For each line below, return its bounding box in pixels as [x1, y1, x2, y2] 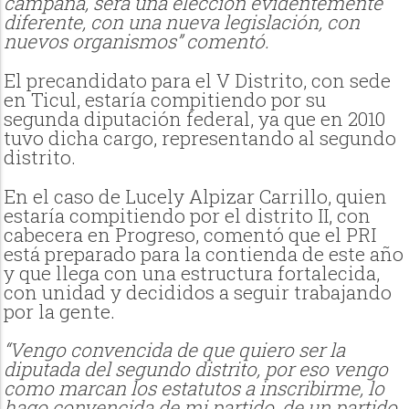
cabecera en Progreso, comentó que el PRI [4, 221, 377, 247]
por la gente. [4, 298, 116, 324]
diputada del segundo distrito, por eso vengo [4, 356, 389, 383]
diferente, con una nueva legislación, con [4, 9, 361, 36]
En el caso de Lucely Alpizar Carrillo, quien [4, 183, 388, 209]
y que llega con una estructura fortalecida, [4, 259, 381, 286]
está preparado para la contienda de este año [4, 240, 404, 267]
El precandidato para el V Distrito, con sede [4, 67, 392, 93]
